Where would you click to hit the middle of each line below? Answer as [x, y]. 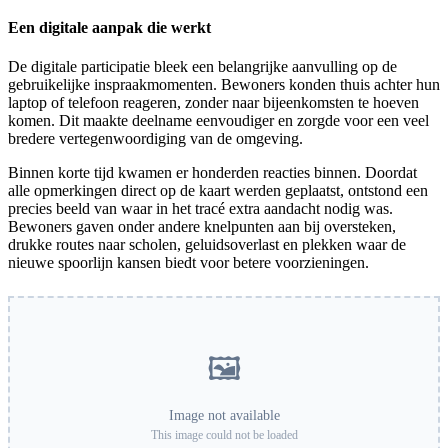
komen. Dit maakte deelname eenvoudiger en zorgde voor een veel [218, 120]
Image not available [224, 415]
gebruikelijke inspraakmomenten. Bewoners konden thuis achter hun [224, 84]
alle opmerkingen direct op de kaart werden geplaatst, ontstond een [218, 190]
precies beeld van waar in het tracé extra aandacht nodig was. [200, 208]
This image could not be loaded [224, 434]
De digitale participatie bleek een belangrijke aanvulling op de [202, 66]
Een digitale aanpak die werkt [109, 27]
